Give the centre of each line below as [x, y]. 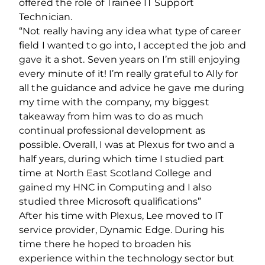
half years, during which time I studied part [122, 159]
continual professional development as [112, 130]
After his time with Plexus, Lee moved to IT [121, 215]
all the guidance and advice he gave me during [132, 88]
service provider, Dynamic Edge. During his [122, 230]
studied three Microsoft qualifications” [110, 201]
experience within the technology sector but [127, 258]
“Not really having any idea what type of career [130, 31]
